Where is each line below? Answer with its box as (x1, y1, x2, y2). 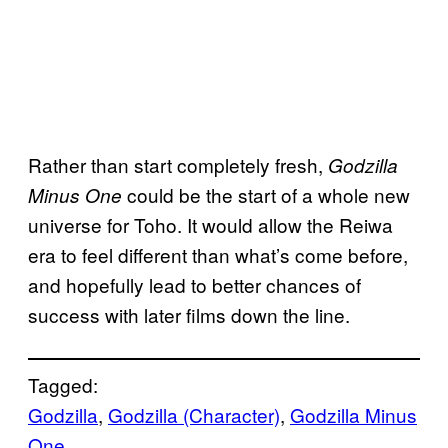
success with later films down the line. (28, 300, 350, 328)
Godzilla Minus (290, 400, 417, 428)
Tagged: (28, 370, 98, 398)
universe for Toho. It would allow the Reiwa (28, 210, 393, 238)
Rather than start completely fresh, (28, 150, 328, 178)
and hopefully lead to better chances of (28, 270, 361, 298)
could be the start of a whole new (122, 180, 410, 208)
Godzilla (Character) (108, 400, 280, 428)
